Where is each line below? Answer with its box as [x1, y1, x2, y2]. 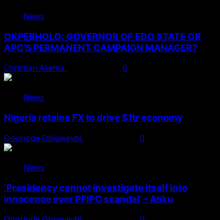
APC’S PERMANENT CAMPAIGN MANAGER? [4, 42, 197, 54]
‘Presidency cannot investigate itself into [4, 182, 187, 193]
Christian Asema [4, 62, 66, 74]
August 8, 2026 [66, 62, 123, 74]
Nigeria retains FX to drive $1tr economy [4, 112, 183, 124]
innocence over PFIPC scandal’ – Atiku [4, 193, 173, 205]
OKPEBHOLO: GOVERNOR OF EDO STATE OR [4, 30, 201, 42]
